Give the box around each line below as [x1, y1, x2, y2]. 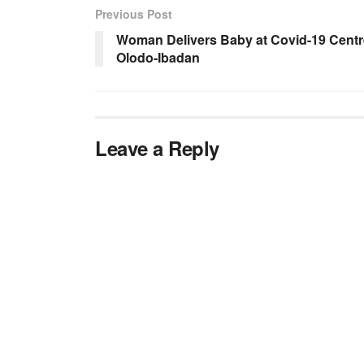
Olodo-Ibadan [116, 47, 200, 67]
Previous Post [95, 5, 172, 22]
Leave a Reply [95, 133, 219, 162]
